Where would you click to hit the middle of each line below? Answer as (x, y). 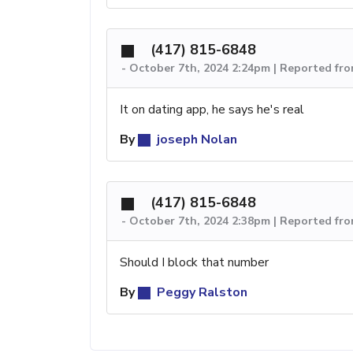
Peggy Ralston (201, 293)
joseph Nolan (195, 140)
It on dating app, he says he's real (212, 110)
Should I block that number (194, 263)
